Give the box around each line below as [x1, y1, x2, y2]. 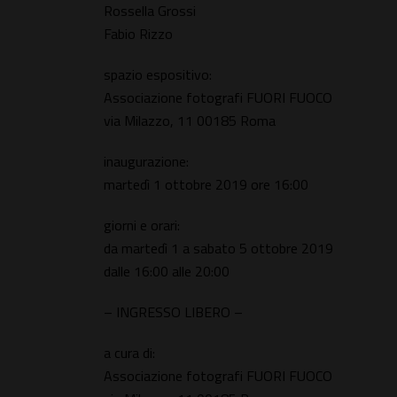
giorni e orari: [104, 214, 180, 236]
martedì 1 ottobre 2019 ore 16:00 [104, 174, 308, 195]
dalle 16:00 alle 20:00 [104, 261, 230, 282]
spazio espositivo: [104, 64, 212, 85]
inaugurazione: [104, 151, 189, 172]
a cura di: [104, 342, 155, 363]
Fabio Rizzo [104, 23, 173, 44]
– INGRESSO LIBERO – [104, 301, 243, 323]
